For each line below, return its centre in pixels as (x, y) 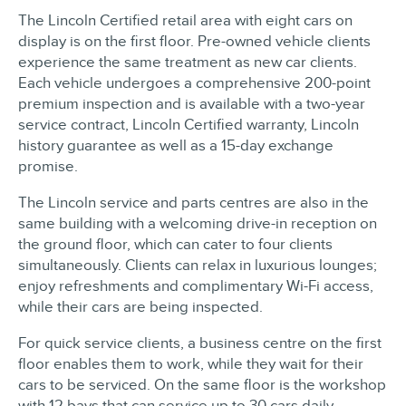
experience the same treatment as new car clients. (188, 62)
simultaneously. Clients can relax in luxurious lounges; (198, 265)
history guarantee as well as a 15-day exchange (176, 145)
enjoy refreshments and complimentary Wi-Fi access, (196, 286)
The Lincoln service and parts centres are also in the (193, 203)
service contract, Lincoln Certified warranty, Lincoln (188, 125)
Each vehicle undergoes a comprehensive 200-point (194, 83)
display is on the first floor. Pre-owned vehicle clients (194, 41)
